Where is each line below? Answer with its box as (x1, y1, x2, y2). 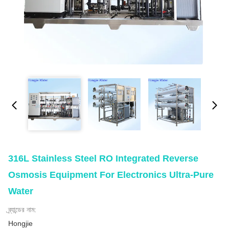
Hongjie (8, 219, 33, 227)
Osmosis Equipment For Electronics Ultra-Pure (8, 170, 214, 180)
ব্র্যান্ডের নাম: (8, 205, 36, 214)
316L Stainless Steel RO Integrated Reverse (8, 153, 198, 164)
